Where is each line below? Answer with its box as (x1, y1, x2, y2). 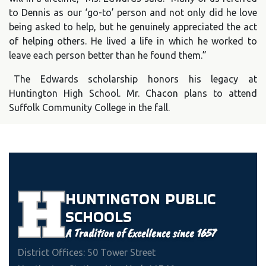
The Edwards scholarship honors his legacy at (14, 73, 257, 84)
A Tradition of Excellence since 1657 (65, 225, 216, 240)
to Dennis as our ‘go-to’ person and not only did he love (9, 7, 257, 18)
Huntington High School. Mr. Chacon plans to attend (9, 87, 257, 99)
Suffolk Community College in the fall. (9, 102, 170, 113)
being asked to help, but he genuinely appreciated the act (9, 21, 257, 32)
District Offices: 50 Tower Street (18, 246, 156, 258)
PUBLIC (165, 188, 216, 210)
